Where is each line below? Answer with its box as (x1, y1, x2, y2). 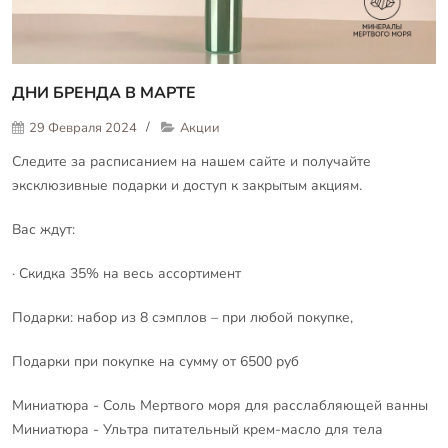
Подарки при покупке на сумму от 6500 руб (12, 351, 303, 371)
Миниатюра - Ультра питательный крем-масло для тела (12, 419, 383, 439)
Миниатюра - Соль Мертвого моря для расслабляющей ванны (12, 395, 428, 415)
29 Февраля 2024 (26, 118, 137, 137)
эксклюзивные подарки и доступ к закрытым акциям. (12, 175, 362, 195)
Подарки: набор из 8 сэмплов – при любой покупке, (12, 307, 353, 327)
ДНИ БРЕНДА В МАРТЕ (12, 81, 196, 104)
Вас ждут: (12, 219, 75, 239)
